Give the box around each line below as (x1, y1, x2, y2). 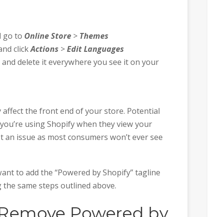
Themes (79, 31, 109, 42)
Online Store (24, 31, 72, 42)
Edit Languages (67, 44, 124, 55)
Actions (31, 44, 59, 55)
